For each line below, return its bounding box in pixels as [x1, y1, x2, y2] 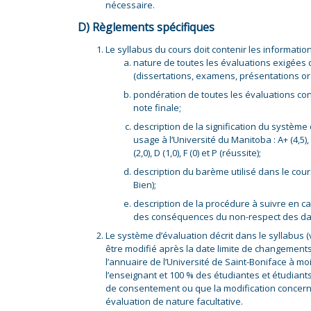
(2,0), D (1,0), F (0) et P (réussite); [133, 146, 261, 159]
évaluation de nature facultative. [106, 295, 243, 308]
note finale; [133, 101, 181, 114]
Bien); [133, 178, 156, 191]
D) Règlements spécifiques [78, 19, 215, 35]
